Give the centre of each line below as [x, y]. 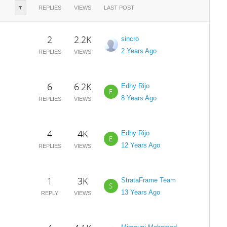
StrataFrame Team [148, 180]
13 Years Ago [140, 192]
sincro [130, 39]
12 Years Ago [140, 145]
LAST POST [119, 8]
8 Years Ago [139, 98]
